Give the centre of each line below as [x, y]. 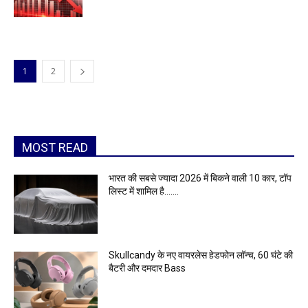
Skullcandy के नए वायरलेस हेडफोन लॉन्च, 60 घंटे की [201, 255]
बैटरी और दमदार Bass [147, 268]
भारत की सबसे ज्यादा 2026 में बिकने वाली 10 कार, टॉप [200, 178]
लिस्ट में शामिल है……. [144, 191]
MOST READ [55, 147]
